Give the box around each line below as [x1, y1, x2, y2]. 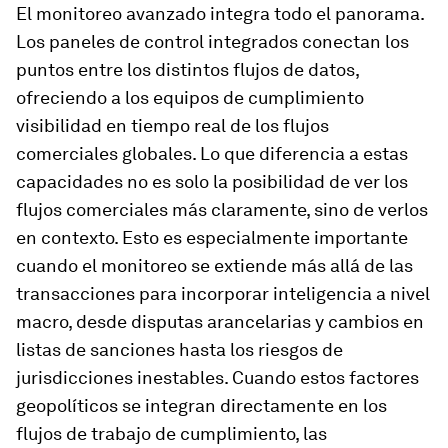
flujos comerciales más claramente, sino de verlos [16, 199, 428, 220]
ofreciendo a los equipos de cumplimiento [16, 87, 364, 108]
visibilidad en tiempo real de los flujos [16, 115, 329, 136]
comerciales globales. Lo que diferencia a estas [16, 143, 408, 164]
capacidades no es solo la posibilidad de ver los [16, 171, 408, 192]
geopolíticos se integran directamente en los [16, 395, 387, 416]
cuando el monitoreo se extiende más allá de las [16, 255, 413, 276]
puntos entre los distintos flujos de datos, [16, 59, 359, 80]
